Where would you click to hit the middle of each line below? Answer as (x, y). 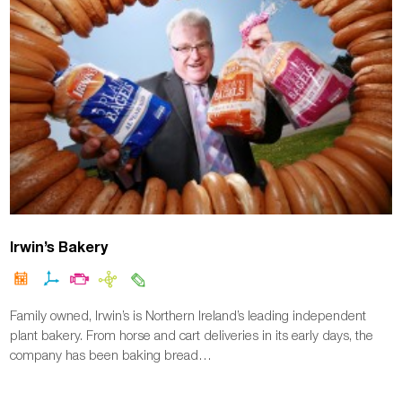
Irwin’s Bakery (59, 246)
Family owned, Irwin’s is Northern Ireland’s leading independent (188, 315)
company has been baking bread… (111, 354)
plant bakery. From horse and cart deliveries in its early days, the (192, 334)
